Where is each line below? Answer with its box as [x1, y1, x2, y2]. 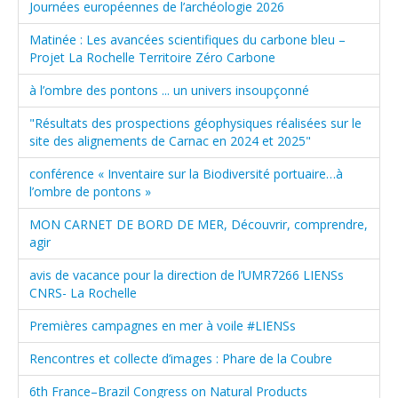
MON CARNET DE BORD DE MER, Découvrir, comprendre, [29, 215, 368, 233]
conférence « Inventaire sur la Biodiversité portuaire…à [29, 164, 343, 182]
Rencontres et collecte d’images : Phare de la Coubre [29, 349, 332, 367]
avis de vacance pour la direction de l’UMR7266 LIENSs [29, 266, 344, 283]
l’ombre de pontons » [29, 182, 151, 200]
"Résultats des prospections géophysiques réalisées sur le [29, 114, 362, 131]
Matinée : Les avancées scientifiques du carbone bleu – [29, 30, 346, 48]
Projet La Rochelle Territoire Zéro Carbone [29, 48, 275, 66]
